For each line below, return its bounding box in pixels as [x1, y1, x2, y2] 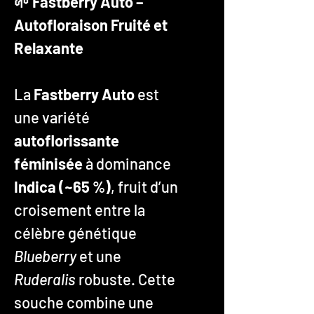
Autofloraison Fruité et [14, 15, 168, 34]
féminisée [14, 153, 83, 172]
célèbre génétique [14, 223, 137, 242]
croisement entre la [14, 200, 145, 219]
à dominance [83, 153, 171, 172]
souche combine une [14, 292, 153, 311]
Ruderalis [14, 269, 75, 288]
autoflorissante [14, 130, 119, 149]
